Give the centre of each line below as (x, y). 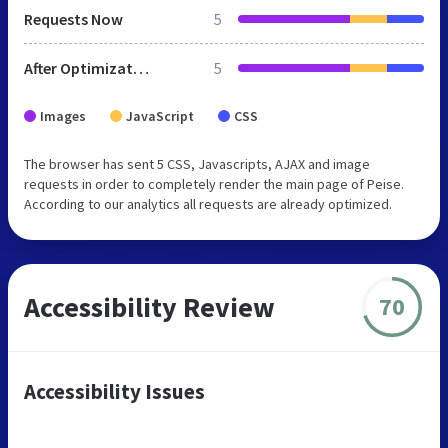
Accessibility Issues (114, 391)
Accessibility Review (149, 306)
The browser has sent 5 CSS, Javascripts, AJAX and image (197, 163)
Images (63, 115)
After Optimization (141, 67)
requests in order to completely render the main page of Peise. (214, 183)
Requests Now (73, 18)
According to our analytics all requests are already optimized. (208, 203)
